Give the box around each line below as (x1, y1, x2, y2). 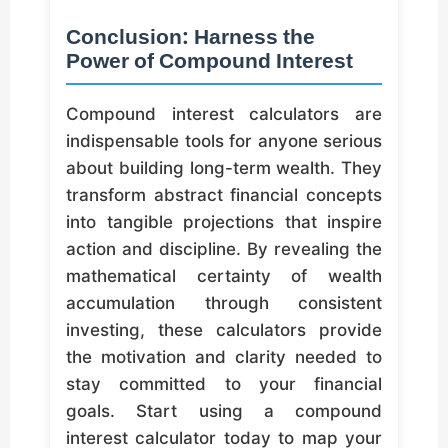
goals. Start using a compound (66, 401, 382, 422)
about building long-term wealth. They (66, 158, 382, 179)
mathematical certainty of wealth (66, 266, 382, 287)
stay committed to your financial (66, 374, 382, 395)
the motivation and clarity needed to (66, 347, 382, 368)
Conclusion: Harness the (66, 25, 315, 53)
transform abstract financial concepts (66, 185, 382, 206)
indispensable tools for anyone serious (66, 131, 382, 152)
